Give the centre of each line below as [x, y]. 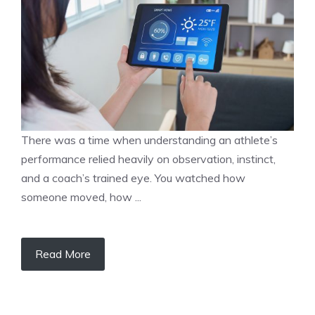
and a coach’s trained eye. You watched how [133, 178]
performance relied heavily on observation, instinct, [148, 159]
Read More [63, 254]
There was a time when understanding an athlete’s [149, 140]
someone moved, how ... [81, 197]
